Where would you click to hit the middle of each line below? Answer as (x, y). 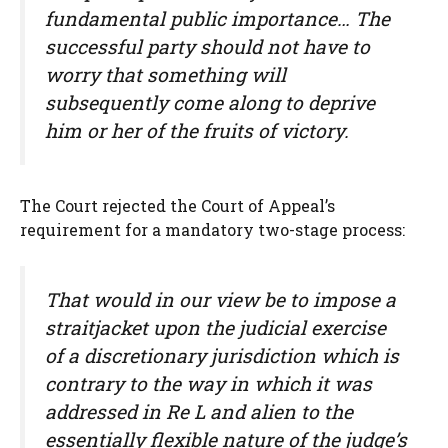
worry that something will (165, 75)
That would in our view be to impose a (220, 300)
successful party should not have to (207, 47)
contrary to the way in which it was (208, 384)
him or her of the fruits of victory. (197, 131)
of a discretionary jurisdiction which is (222, 356)
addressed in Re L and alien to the (199, 412)
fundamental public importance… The (217, 19)
